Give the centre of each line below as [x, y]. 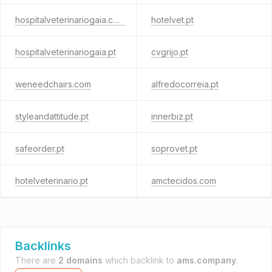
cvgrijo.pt [169, 52]
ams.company [206, 260]
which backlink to [140, 260]
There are [37, 260]
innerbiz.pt [172, 116]
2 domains [80, 260]
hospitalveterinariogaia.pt [66, 52]
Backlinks [43, 246]
